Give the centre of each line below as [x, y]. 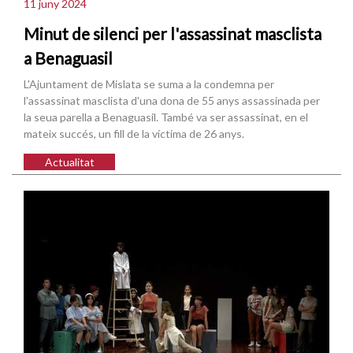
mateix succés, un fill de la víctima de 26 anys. [134, 134]
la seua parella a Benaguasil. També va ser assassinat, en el [166, 117]
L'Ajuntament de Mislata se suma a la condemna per [149, 84]
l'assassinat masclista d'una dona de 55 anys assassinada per [172, 101]
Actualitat [69, 162]
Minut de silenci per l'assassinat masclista [173, 33]
